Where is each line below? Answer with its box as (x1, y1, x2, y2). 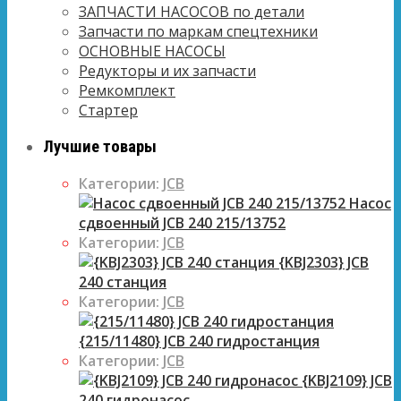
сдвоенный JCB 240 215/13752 (79, 212, 286, 233)
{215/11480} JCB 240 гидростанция (79, 330, 320, 351)
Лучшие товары (43, 137, 157, 158)
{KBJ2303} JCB (275, 252, 369, 272)
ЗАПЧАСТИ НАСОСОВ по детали (79, 2, 304, 22)
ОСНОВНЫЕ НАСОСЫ (79, 41, 226, 62)
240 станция (79, 271, 166, 292)
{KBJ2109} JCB (298, 370, 392, 390)
